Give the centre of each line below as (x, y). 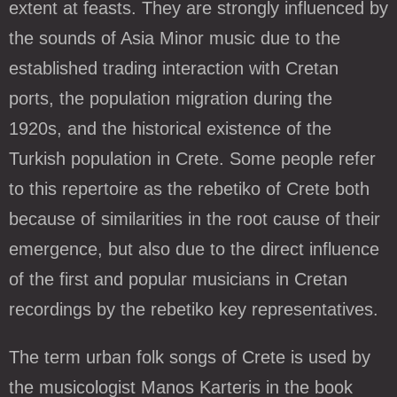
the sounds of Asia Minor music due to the (175, 39)
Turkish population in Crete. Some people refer (192, 159)
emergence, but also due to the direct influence (194, 249)
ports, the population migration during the (171, 99)
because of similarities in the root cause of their (195, 219)
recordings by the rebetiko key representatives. (194, 310)
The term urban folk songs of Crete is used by (190, 358)
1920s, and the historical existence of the (170, 129)
